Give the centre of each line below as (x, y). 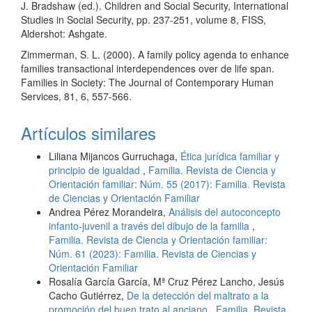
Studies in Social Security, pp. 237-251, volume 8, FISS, (143, 19)
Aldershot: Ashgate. (64, 33)
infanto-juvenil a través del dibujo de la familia (150, 225)
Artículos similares (88, 132)
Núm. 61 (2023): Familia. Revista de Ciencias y (153, 253)
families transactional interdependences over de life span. (148, 68)
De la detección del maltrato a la (198, 295)
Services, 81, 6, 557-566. (76, 96)
